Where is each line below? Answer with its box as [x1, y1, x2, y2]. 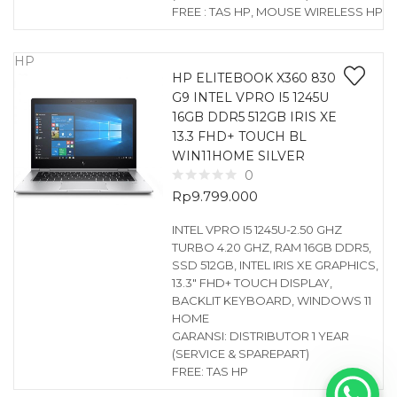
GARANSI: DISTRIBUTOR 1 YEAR [171, 329, 349, 343]
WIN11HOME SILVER [171, 148, 305, 164]
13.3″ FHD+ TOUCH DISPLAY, [171, 276, 332, 290]
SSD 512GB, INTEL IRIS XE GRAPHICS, [171, 258, 378, 272]
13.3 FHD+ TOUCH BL [171, 128, 307, 144]
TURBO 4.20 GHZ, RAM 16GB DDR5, [171, 240, 371, 254]
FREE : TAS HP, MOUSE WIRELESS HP [171, 4, 383, 19]
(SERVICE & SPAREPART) [171, 346, 309, 361]
